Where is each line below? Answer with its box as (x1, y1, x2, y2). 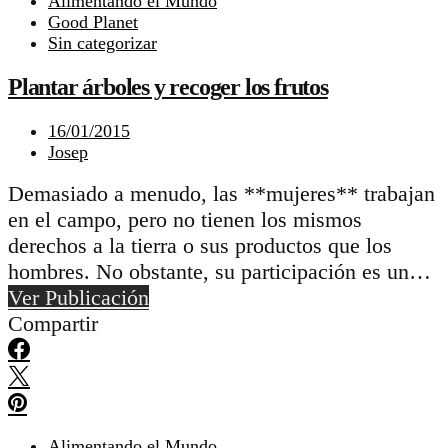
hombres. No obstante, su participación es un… (8, 258, 431, 284)
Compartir (8, 310, 98, 336)
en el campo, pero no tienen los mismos (8, 206, 362, 232)
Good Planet (48, 12, 138, 33)
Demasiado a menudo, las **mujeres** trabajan (8, 180, 435, 206)
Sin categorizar (48, 33, 157, 54)
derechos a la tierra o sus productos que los (8, 232, 392, 258)
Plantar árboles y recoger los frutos (8, 73, 328, 100)
